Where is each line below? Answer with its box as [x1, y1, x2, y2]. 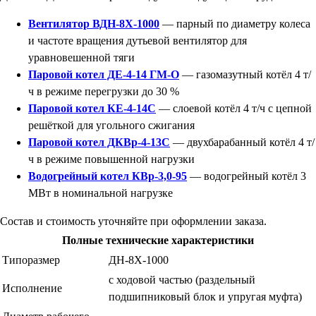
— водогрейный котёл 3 [187, 170, 306, 183]
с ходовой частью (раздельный [109, 274, 255, 286]
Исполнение [2, 282, 62, 295]
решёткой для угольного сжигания [28, 119, 195, 132]
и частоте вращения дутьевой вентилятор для [28, 35, 247, 47]
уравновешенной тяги [28, 51, 135, 64]
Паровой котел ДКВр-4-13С [28, 136, 170, 149]
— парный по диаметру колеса [159, 18, 310, 30]
